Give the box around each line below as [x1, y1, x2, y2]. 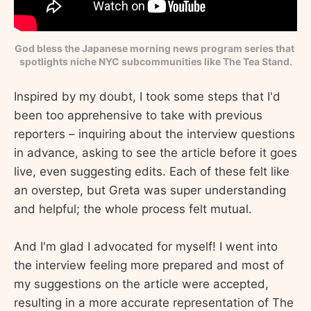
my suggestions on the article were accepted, [14, 276, 269, 291]
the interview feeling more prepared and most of [14, 258, 284, 272]
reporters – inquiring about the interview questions [14, 126, 295, 141]
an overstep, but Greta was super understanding [14, 183, 286, 197]
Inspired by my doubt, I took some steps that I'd [14, 89, 280, 103]
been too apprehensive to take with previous [14, 108, 262, 122]
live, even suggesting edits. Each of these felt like [14, 164, 289, 178]
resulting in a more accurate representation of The [14, 295, 294, 310]
